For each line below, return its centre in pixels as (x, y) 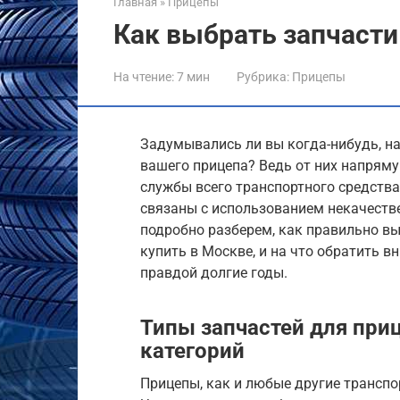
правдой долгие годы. (214, 272)
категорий (192, 350)
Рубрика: (263, 76)
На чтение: (144, 76)
